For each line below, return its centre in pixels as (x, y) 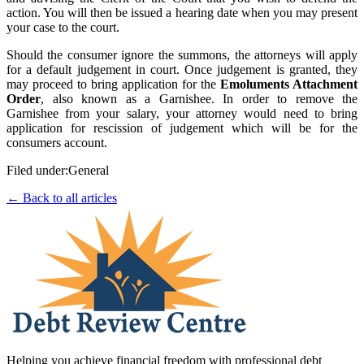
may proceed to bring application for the (113, 84)
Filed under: (37, 171)
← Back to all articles (62, 198)
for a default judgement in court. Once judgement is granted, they (182, 70)
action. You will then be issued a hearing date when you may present (182, 13)
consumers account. (57, 143)
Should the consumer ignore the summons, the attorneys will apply (182, 55)
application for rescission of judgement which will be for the (182, 128)
